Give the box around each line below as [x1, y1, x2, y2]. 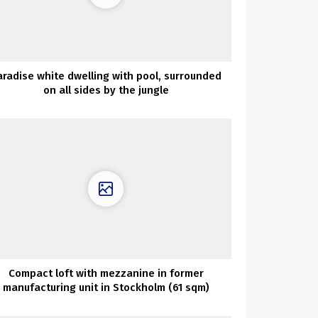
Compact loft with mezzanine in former [8, 267, 204, 280]
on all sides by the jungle [43, 83, 169, 97]
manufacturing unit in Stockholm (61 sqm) [2, 281, 209, 295]
